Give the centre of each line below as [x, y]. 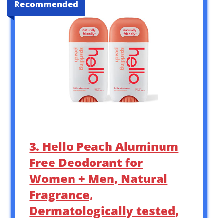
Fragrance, [61, 194]
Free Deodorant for [86, 162]
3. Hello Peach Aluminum [104, 146]
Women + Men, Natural [99, 178]
